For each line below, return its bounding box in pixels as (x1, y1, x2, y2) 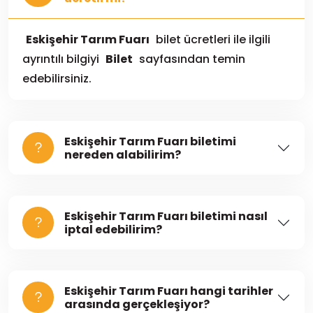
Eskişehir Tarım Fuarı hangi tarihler (64, 282, 273, 299)
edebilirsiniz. (22, 71, 92, 87)
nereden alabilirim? (64, 146, 181, 163)
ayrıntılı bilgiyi (22, 51, 102, 67)
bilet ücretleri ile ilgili (153, 31, 270, 48)
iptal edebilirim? (64, 221, 162, 238)
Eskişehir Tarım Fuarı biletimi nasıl (64, 208, 268, 224)
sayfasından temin (136, 51, 245, 67)
